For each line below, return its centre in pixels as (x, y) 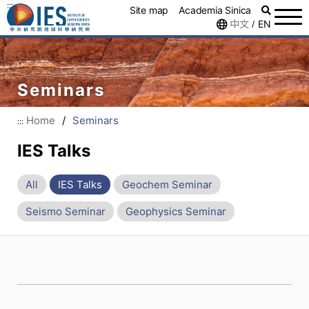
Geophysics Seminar (176, 212)
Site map (149, 10)
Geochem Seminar (167, 185)
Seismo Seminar (66, 212)
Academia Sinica (215, 10)
